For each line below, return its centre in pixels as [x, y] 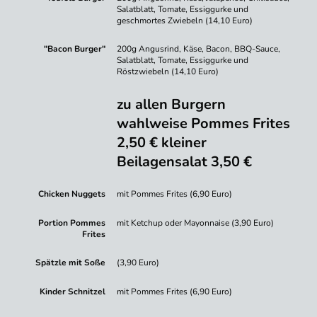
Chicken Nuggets [72, 194]
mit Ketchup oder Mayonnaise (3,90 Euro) [196, 223]
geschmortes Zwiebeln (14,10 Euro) [185, 20]
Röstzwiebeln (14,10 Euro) [168, 72]
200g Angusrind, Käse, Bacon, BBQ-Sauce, [199, 49]
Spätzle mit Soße [71, 263]
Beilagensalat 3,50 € [185, 161]
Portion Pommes [72, 223]
